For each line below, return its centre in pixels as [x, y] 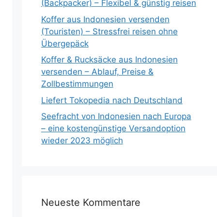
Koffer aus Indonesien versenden [105, 19]
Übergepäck [65, 43]
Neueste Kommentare [91, 202]
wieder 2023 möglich [82, 140]
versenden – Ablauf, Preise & [97, 72]
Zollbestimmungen [77, 84]
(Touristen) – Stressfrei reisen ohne [109, 31]
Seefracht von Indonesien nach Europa [116, 116]
